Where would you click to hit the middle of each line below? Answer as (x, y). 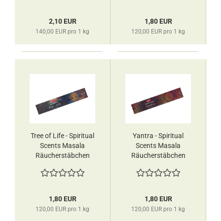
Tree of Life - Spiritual (62, 136)
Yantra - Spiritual (158, 136)
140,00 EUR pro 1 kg (62, 32)
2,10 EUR (62, 21)
